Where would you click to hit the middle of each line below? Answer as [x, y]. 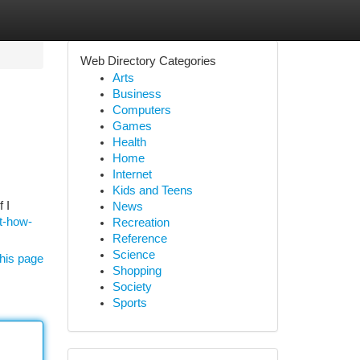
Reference [139, 239]
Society [132, 287]
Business [137, 94]
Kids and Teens [152, 190]
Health [129, 142]
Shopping [137, 271]
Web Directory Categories [148, 61]
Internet [132, 174]
